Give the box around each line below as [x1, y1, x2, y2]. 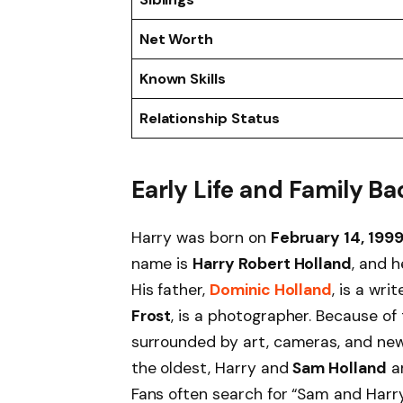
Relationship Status [139, 108, 280, 128]
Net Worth [139, 29, 214, 49]
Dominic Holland [210, 280, 333, 300]
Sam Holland [292, 358, 387, 379]
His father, [130, 280, 210, 300]
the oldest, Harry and [130, 358, 293, 379]
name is [130, 254, 193, 274]
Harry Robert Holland [193, 254, 353, 274]
